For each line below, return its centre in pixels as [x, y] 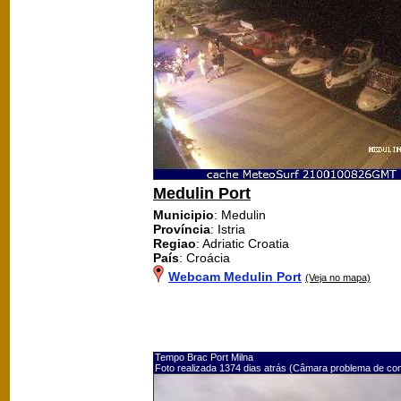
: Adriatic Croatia [243, 243]
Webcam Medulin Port [235, 276]
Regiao [175, 243]
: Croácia [205, 257]
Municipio [183, 214]
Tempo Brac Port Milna [204, 357]
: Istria [228, 229]
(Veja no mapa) [338, 277]
